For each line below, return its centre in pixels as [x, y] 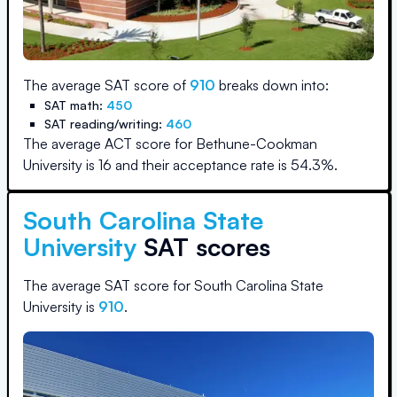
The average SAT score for [109, 285]
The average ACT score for [109, 144]
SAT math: [75, 105]
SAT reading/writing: [105, 124]
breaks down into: [272, 85]
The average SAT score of [106, 85]
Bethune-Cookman [257, 144]
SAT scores [203, 247]
